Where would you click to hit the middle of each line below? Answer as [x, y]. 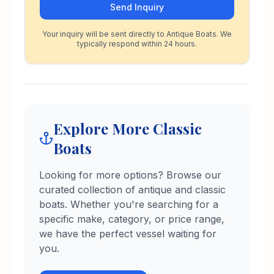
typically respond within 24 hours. [137, 44]
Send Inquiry [137, 7]
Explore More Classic [127, 128]
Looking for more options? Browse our [130, 175]
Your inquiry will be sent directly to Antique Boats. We [137, 34]
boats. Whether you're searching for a [129, 204]
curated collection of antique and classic [132, 190]
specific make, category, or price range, [132, 219]
